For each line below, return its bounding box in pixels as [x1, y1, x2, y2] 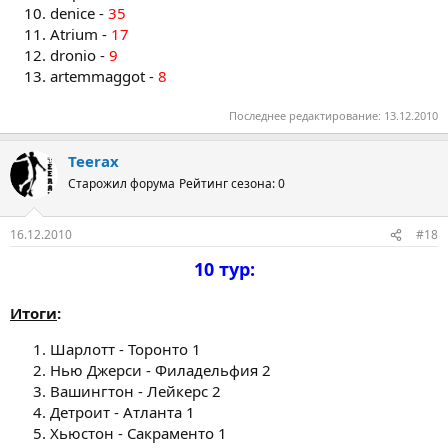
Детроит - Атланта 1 [50, 402, 195, 422]
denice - [50, 3, 108, 23]
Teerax [68, 150, 119, 171]
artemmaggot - [50, 66, 158, 86]
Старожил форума [68, 174, 175, 192]
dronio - [50, 45, 109, 65]
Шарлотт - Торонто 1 [50, 339, 201, 359]
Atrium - [50, 24, 111, 44]
